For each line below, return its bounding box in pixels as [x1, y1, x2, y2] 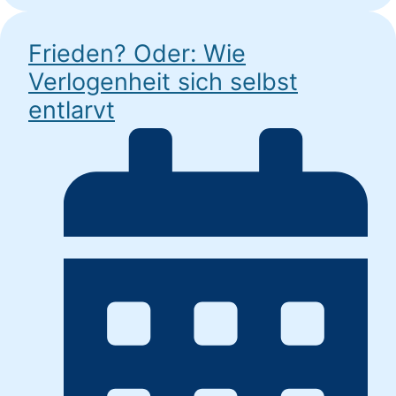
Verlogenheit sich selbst [28, 66, 298, 96]
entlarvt [28, 95, 115, 125]
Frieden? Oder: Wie [28, 38, 246, 68]
